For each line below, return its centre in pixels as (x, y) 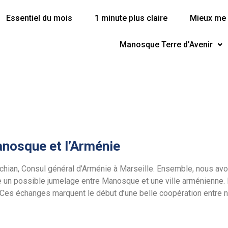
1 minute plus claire (131, 18)
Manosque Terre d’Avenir (166, 45)
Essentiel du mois (39, 18)
